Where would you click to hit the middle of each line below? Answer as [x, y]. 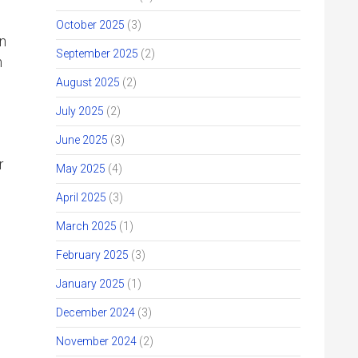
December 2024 [95, 312]
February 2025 [92, 255]
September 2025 [97, 54]
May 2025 [81, 169]
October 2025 [90, 25]
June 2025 [82, 140]
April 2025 [81, 197]
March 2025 [86, 226]
